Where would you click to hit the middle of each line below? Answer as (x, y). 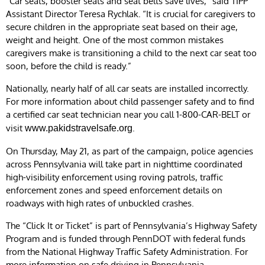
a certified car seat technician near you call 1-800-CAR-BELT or (128, 114)
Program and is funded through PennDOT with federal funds (126, 238)
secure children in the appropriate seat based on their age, (122, 27)
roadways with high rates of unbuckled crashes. (100, 203)
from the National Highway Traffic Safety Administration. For (127, 251)
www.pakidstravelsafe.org (79, 128)
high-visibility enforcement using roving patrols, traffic (114, 177)
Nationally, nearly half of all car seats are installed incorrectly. (127, 88)
